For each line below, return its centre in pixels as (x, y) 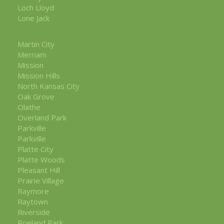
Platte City (35, 149)
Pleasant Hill (39, 170)
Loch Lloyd (36, 7)
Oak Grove (36, 96)
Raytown (33, 201)
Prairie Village (41, 180)
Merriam (32, 54)
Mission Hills (39, 75)
